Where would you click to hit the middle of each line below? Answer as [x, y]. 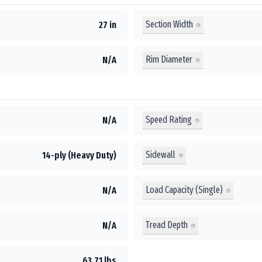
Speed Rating [169, 120]
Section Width [169, 24]
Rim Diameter [169, 59]
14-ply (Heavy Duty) [79, 155]
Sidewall [161, 155]
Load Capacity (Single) [184, 190]
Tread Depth [167, 225]
